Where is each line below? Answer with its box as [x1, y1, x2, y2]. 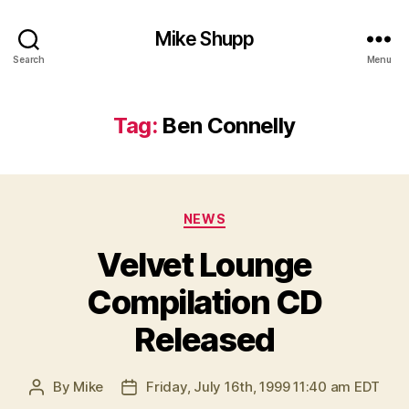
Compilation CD [87, 281, 322, 322]
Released [134, 319, 275, 360]
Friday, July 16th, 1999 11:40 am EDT [146, 377, 381, 395]
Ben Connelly [162, 112, 296, 139]
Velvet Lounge [97, 244, 312, 285]
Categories [204, 205, 285, 225]
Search [13, 53, 45, 65]
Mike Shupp [154, 26, 255, 50]
